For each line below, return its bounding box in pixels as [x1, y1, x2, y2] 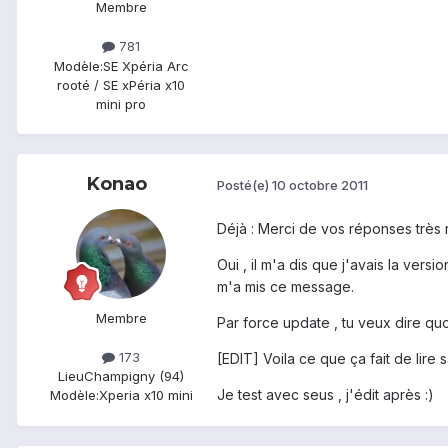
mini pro [96, 95, 146, 112]
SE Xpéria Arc [102, 57, 189, 74]
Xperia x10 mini [98, 386, 193, 403]
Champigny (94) [84, 367, 184, 384]
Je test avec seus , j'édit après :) [217, 385, 434, 403]
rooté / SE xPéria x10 [57, 76, 185, 93]
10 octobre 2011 [272, 177, 368, 194]
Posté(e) [217, 177, 272, 194]
